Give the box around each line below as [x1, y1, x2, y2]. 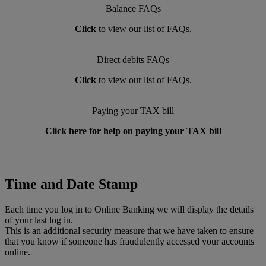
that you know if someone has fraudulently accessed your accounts [5, 236, 254, 246]
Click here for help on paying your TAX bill [45, 125, 221, 136]
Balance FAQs [105, 3, 161, 14]
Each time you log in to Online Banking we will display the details [5, 204, 254, 214]
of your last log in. [5, 214, 73, 225]
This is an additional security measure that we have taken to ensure [5, 225, 254, 236]
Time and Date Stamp [5, 176, 138, 192]
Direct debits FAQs [97, 54, 169, 65]
